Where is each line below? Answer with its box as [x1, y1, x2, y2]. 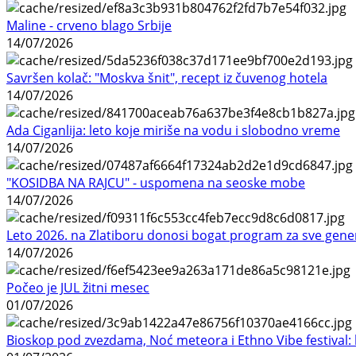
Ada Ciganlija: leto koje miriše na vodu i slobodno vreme [6, 122, 340, 140]
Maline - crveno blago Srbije [6, 17, 172, 35]
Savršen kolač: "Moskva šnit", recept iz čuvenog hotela [6, 69, 327, 87]
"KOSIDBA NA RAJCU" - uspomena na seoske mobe [6, 174, 305, 192]
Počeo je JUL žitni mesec [6, 279, 149, 297]
